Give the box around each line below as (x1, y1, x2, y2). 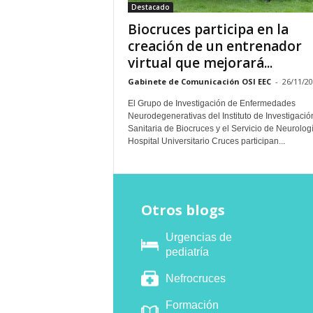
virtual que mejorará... (127, 54, 272, 72)
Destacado (131, 2, 170, 12)
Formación (165, 299, 219, 311)
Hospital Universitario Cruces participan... (127, 136, 285, 146)
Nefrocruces (165, 272, 226, 284)
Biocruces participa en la (127, 20, 289, 38)
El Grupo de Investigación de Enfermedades (127, 99, 296, 108)
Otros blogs (140, 201, 225, 219)
